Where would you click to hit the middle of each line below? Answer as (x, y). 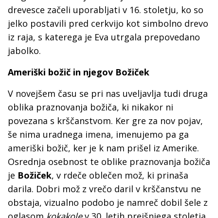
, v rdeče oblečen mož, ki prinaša (120, 175)
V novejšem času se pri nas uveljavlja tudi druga (108, 94)
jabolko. (24, 51)
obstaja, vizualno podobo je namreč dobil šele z (108, 203)
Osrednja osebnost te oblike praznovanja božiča (109, 162)
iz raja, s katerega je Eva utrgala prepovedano (104, 37)
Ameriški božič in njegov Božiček (79, 72)
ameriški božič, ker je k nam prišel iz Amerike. (103, 148)
